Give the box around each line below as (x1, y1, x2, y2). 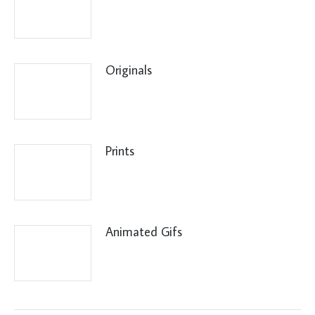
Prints (105, 143, 134, 159)
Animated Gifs (105, 224, 182, 240)
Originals (105, 62, 152, 78)
